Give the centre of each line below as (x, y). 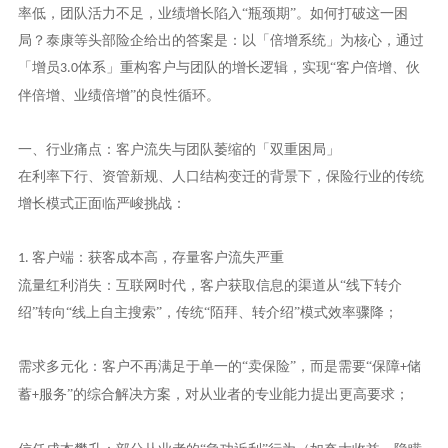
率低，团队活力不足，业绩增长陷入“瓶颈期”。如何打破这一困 (212, 14)
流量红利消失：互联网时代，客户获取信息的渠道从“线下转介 (209, 286)
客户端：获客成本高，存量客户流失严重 (157, 258)
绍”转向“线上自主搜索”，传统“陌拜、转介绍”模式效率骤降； (207, 313)
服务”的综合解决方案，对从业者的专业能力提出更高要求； (223, 395)
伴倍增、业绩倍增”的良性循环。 (118, 96)
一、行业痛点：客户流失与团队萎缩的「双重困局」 (178, 150)
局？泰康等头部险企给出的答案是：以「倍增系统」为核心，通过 (220, 41)
